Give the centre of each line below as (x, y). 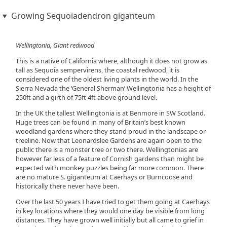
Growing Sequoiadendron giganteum (83, 15)
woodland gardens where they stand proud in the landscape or (110, 131)
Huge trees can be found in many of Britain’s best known (100, 122)
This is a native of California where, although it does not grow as (111, 61)
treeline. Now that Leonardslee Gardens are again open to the (108, 141)
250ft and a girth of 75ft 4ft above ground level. (86, 98)
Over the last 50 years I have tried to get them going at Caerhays (112, 201)
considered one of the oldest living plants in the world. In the (107, 79)
